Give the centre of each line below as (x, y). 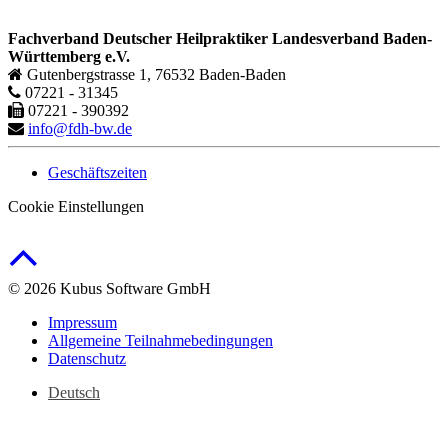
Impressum (82, 322)
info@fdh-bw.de (80, 128)
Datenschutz (87, 358)
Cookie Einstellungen (76, 206)
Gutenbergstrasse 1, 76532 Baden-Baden (154, 74)
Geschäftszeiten (97, 172)
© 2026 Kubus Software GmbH (109, 288)
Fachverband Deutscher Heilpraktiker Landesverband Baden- (220, 38)
